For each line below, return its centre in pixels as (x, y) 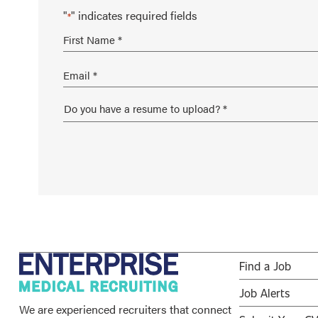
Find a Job (265, 266)
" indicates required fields (134, 15)
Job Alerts (264, 293)
